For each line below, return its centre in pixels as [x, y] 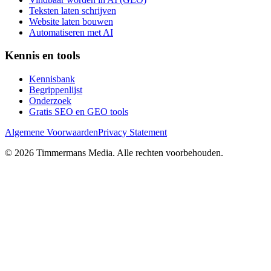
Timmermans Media [74, 153]
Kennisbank [52, 79]
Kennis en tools [42, 56]
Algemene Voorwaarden [51, 132]
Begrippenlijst [56, 90]
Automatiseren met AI [71, 32]
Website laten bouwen [71, 21]
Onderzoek [50, 101]
